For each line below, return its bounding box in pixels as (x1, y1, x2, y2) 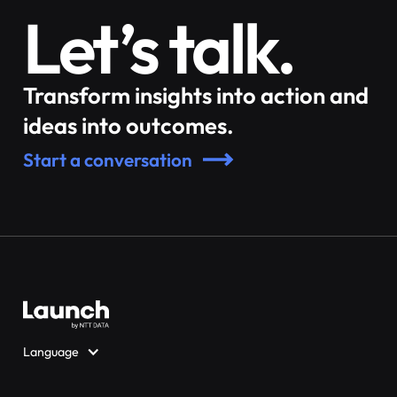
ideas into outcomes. (23, 111, 235, 141)
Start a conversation (23, 148, 193, 172)
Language (23, 344, 80, 361)
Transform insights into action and (23, 81, 370, 111)
